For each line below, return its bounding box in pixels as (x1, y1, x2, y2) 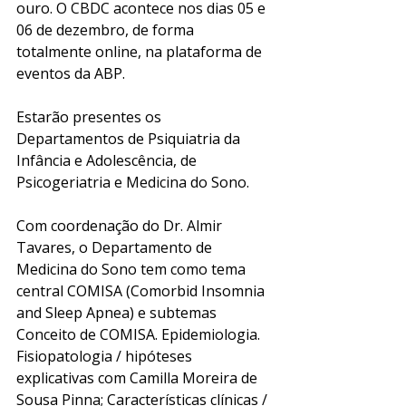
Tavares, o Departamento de (16, 237, 216, 257)
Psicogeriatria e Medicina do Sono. (16, 171, 249, 192)
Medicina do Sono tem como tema (16, 258, 249, 279)
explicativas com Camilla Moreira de (16, 367, 261, 388)
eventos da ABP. (16, 63, 129, 83)
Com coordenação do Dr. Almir (16, 215, 226, 236)
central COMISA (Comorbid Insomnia (16, 280, 268, 301)
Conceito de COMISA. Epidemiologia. (16, 324, 264, 344)
